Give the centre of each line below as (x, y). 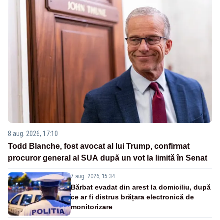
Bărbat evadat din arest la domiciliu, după (141, 187)
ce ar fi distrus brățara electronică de (132, 197)
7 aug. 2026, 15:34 (93, 176)
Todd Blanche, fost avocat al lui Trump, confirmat (99, 146)
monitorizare (92, 206)
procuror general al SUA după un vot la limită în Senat (108, 158)
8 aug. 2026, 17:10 (33, 133)
